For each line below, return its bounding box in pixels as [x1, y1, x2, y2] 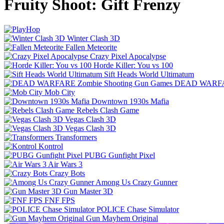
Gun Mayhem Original [86, 213, 158, 222]
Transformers [55, 132, 97, 141]
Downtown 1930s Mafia [91, 96, 169, 105]
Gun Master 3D [63, 186, 113, 195]
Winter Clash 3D [67, 33, 120, 42]
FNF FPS [44, 195, 75, 204]
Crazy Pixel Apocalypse [90, 51, 166, 60]
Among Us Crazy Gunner [95, 177, 177, 186]
